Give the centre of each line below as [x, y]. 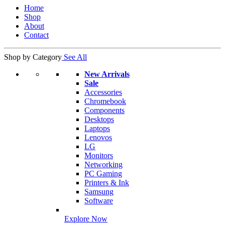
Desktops [99, 120]
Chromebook [105, 101]
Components [104, 110]
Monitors [99, 156]
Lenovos [98, 138]
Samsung [99, 192]
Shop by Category [33, 57]
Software [99, 201]
